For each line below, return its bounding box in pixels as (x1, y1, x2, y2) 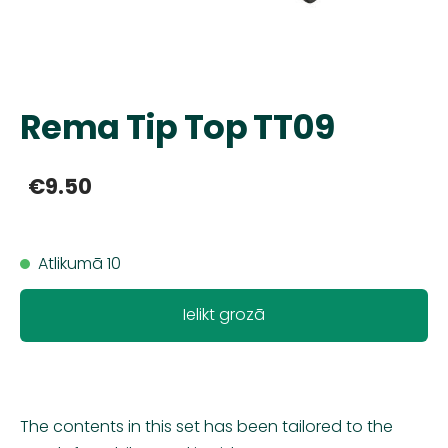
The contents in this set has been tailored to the (20, 414, 393, 438)
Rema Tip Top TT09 (20, 103, 335, 151)
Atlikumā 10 (38, 251, 121, 275)
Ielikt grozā (183, 303, 265, 327)
